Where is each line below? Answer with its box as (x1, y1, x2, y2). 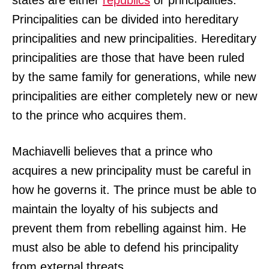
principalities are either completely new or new (12, 89, 257, 103)
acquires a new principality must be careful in (12, 163, 251, 177)
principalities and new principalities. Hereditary (12, 31, 256, 45)
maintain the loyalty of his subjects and (12, 202, 218, 216)
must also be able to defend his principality (12, 240, 238, 254)
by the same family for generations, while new (12, 70, 256, 83)
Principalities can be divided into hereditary (12, 12, 238, 26)
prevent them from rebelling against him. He (12, 221, 246, 235)
